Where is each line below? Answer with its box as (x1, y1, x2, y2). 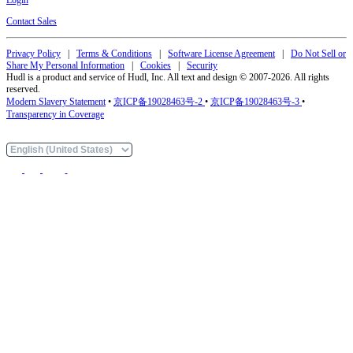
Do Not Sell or (291, 47, 346, 59)
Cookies (140, 59, 171, 71)
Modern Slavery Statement (6, 95, 106, 107)
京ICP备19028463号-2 (113, 95, 205, 107)
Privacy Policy (6, 47, 61, 59)
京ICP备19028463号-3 (210, 95, 302, 107)
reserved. (6, 83, 40, 95)
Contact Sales (6, 15, 57, 27)
